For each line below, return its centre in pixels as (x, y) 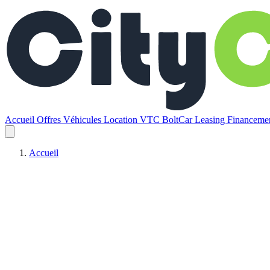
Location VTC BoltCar (149, 120)
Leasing (211, 120)
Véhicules (83, 120)
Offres (50, 120)
